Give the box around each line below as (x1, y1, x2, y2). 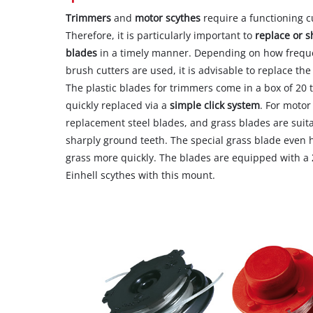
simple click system (170, 98, 261, 112)
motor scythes (135, 10, 201, 24)
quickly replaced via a (66, 98, 170, 112)
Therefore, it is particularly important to (66, 28, 256, 42)
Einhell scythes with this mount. (66, 168, 216, 182)
